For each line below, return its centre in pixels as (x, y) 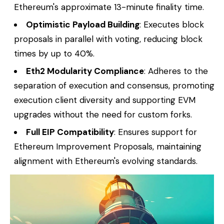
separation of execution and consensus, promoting (114, 86)
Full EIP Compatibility (70, 132)
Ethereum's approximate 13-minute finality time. (109, 7)
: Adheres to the (176, 71)
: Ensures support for (156, 132)
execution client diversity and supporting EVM (105, 100)
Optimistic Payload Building (83, 25)
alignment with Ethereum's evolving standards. (106, 161)
